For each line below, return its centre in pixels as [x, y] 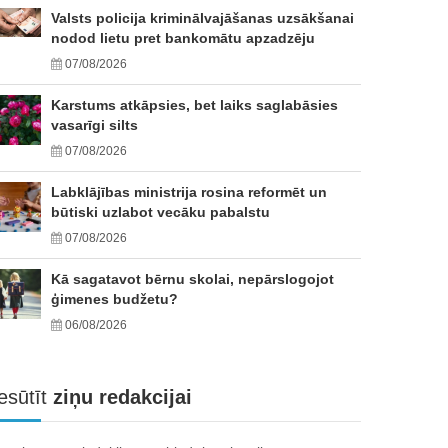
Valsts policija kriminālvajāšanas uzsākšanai [202, 18]
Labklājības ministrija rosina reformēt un [189, 192]
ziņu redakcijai [119, 397]
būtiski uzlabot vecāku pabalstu [160, 212]
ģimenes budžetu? [114, 299]
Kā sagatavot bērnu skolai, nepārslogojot [192, 279]
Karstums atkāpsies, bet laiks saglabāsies [194, 105]
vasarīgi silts [94, 125]
